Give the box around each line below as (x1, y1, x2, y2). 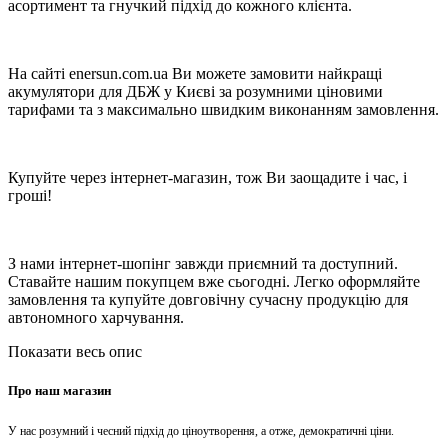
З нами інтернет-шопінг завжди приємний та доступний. (8, 255, 398, 273)
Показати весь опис (8, 343, 142, 361)
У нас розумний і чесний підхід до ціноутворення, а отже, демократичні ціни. (8, 424, 394, 439)
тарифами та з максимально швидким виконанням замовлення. (8, 101, 439, 119)
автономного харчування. (8, 309, 184, 327)
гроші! (8, 187, 52, 205)
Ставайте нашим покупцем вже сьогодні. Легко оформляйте (8, 273, 420, 291)
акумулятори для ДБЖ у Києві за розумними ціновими (8, 83, 383, 101)
